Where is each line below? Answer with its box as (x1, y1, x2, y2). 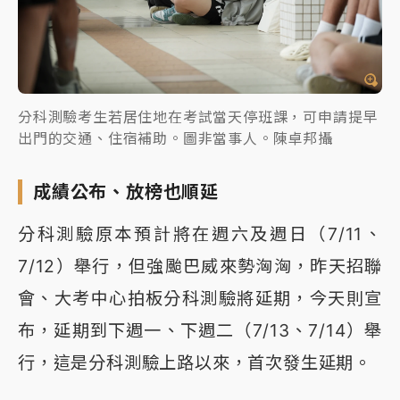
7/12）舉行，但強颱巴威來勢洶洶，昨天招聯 (18, 254, 382, 277)
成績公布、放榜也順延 (33, 180, 220, 203)
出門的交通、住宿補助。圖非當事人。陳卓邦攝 (18, 129, 333, 147)
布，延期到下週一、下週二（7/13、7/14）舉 (18, 319, 382, 341)
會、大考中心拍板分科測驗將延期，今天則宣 (18, 287, 382, 309)
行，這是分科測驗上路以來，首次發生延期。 (18, 351, 371, 373)
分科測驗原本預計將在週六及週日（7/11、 (18, 222, 382, 245)
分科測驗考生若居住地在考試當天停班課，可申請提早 (18, 107, 379, 126)
